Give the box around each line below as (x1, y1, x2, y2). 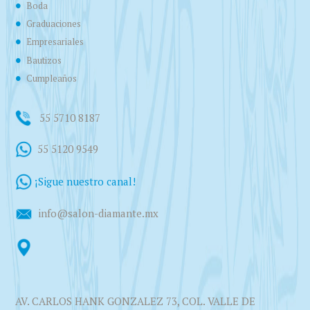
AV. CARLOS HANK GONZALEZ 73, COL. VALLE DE (15, 294, 256, 309)
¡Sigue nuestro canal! (35, 174, 136, 188)
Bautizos (26, 54, 62, 66)
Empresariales (26, 36, 84, 48)
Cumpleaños (26, 73, 77, 85)
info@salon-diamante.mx (38, 206, 159, 221)
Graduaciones (26, 17, 81, 30)
